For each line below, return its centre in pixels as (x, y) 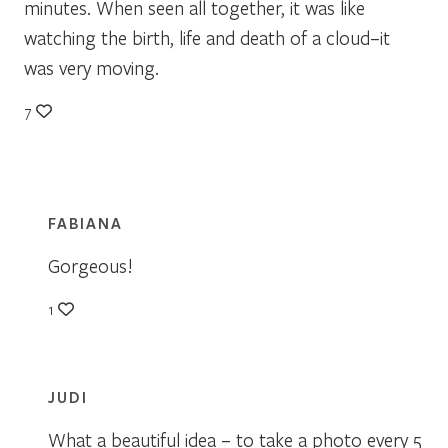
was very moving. (91, 67)
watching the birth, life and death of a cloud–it (207, 37)
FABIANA (85, 222)
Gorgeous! (90, 265)
